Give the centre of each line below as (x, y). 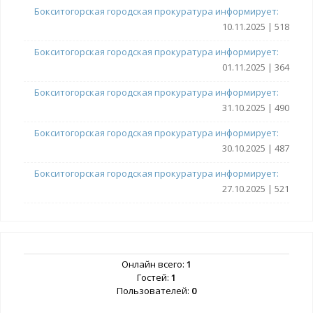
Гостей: (154, 278)
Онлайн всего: (154, 264)
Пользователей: (154, 291)
